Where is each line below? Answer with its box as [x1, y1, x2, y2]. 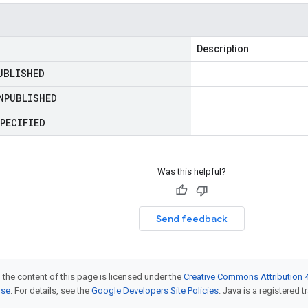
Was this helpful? [157, 166, 226, 177]
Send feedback [155, 212, 228, 225]
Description [197, 43, 249, 54]
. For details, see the [10, 285, 91, 296]
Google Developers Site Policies [91, 285, 219, 296]
